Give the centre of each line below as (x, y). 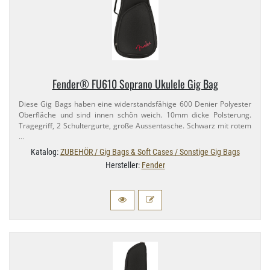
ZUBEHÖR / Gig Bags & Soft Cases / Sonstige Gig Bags (150, 152)
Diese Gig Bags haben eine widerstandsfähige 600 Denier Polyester (135, 104)
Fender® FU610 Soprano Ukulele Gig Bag (135, 84)
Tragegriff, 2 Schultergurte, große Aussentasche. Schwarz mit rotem (135, 126)
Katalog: (45, 152)
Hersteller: (123, 165)
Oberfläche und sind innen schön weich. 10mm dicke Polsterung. (135, 115)
